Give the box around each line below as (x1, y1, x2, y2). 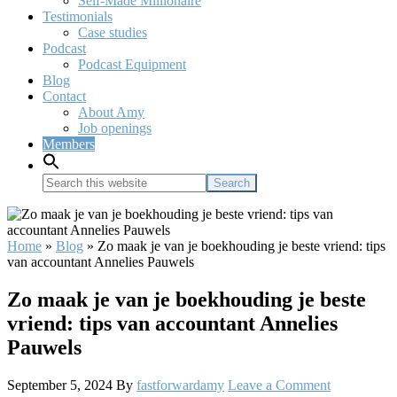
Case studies (78, 25, 147, 40)
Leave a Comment (228, 377, 331, 393)
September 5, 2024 (7, 377, 113, 393)
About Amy (78, 105, 144, 120)
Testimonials (43, 9, 113, 24)
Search (42, 173, 80, 188)
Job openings (78, 121, 152, 136)
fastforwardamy (136, 377, 224, 393)
